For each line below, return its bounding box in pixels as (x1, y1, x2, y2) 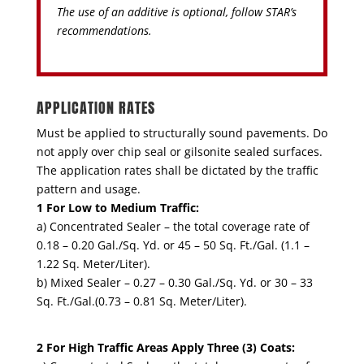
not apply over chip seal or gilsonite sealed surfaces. (36, 144, 323, 160)
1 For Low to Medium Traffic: (36, 200, 199, 216)
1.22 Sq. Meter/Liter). (36, 256, 150, 272)
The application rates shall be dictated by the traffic (36, 162, 318, 179)
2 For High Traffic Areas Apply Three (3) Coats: (36, 340, 295, 356)
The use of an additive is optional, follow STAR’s (56, 4, 297, 20)
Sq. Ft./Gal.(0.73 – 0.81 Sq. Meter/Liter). (36, 293, 247, 310)
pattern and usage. (36, 181, 141, 197)
